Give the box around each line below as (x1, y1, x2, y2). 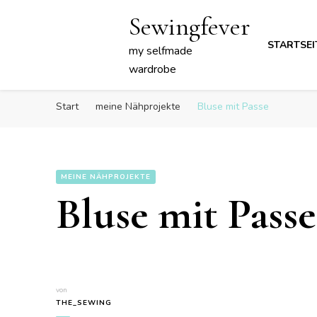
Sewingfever (129, 11, 250, 42)
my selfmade (129, 43, 193, 59)
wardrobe (129, 62, 177, 77)
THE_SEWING (56, 298, 112, 308)
